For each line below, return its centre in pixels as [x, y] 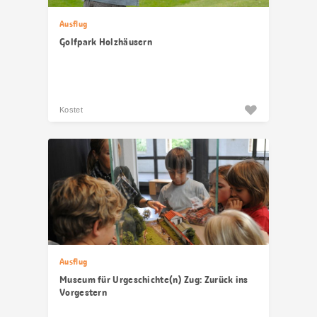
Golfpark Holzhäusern [106, 42]
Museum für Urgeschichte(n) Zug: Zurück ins [154, 279]
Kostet [71, 110]
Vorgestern [83, 292]
